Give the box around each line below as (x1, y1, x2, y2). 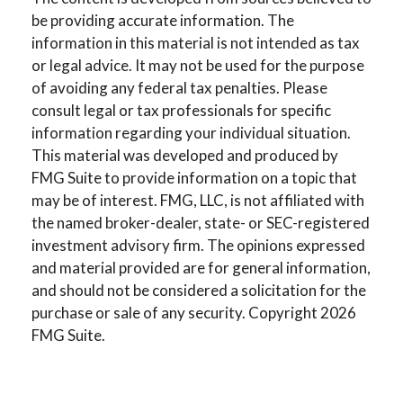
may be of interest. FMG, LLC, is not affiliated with (31, 190, 364, 210)
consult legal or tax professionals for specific (31, 100, 331, 120)
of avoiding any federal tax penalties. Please (31, 77, 327, 97)
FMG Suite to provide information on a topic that (31, 167, 357, 187)
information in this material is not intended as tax (31, 32, 360, 52)
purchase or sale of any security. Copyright (31, 302, 320, 322)
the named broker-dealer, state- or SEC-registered (31, 212, 370, 232)
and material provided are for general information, (31, 257, 371, 277)
